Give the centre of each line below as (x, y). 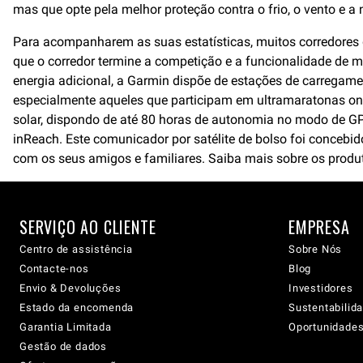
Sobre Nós (316, 249)
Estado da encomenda (77, 307)
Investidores (321, 288)
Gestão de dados (63, 346)
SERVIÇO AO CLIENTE (88, 227)
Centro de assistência (76, 249)
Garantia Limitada (66, 327)
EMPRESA (319, 227)
